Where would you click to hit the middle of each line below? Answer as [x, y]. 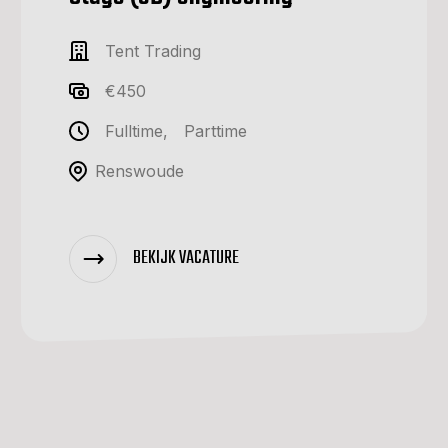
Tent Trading [153, 51]
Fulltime [134, 131]
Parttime [215, 131]
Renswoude [139, 171]
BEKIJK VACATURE [186, 258]
